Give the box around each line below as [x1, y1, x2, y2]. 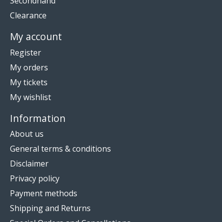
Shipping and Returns [10, 203, 91, 214]
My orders [10, 61, 48, 73]
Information [10, 111, 65, 125]
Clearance [10, 10, 47, 21]
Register [10, 47, 41, 58]
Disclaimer [10, 158, 49, 169]
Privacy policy [10, 173, 59, 184]
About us [10, 128, 44, 140]
